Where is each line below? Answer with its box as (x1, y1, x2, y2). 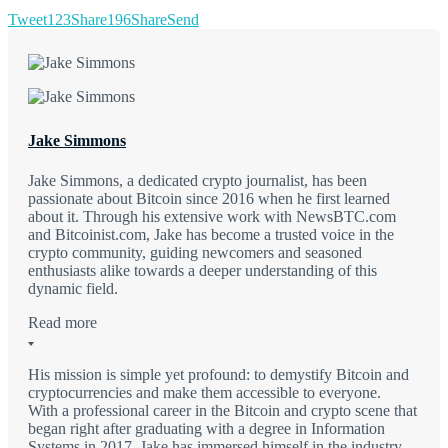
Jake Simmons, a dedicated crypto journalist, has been (28, 172, 367, 190)
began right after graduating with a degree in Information (28, 420, 385, 438)
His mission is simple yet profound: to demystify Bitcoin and (28, 366, 409, 384)
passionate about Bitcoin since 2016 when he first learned (28, 190, 390, 208)
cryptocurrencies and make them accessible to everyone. (28, 384, 381, 402)
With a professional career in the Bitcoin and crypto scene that (28, 402, 417, 420)
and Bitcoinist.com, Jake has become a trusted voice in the (28, 226, 394, 244)
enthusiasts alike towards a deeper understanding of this (28, 262, 377, 280)
